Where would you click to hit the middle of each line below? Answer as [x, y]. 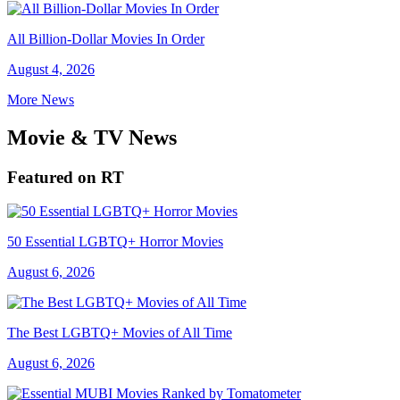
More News [41, 99]
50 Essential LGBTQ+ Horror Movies [115, 242]
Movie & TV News [92, 137]
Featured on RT [66, 177]
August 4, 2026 [51, 69]
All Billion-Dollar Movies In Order [106, 38]
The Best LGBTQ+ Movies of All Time [120, 333]
